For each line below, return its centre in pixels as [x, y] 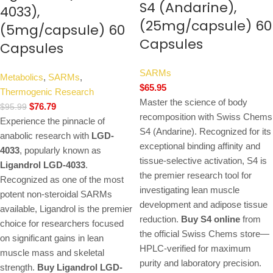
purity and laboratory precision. [200, 263]
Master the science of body [193, 102]
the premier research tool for [196, 175]
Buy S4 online [211, 219]
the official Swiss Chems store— [204, 234]
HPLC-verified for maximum [195, 249]
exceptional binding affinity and [200, 146]
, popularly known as [60, 151]
